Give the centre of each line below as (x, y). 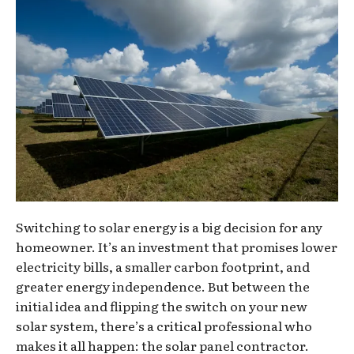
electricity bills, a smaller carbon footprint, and (163, 266)
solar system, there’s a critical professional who (164, 325)
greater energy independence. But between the (163, 286)
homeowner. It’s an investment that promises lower (177, 246)
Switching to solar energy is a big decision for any (169, 226)
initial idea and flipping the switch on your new (162, 305)
